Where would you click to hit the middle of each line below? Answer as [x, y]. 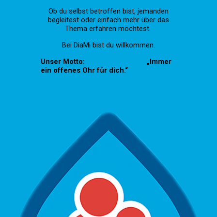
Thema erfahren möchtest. [108, 29]
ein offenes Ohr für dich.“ [85, 70]
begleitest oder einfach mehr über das [108, 20]
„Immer [159, 62]
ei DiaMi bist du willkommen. [111, 45]
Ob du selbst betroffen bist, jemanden [108, 11]
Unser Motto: [63, 62]
